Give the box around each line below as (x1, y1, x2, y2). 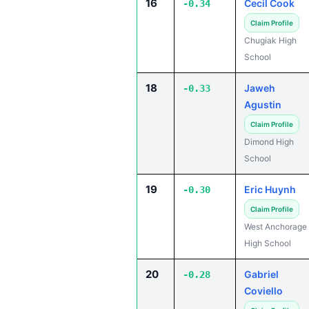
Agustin (244, 99, 281, 110)
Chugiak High (244, 35, 297, 46)
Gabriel (244, 268, 279, 280)
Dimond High (244, 137, 294, 147)
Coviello (244, 285, 283, 297)
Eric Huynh (244, 183, 296, 195)
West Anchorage (244, 221, 307, 232)
